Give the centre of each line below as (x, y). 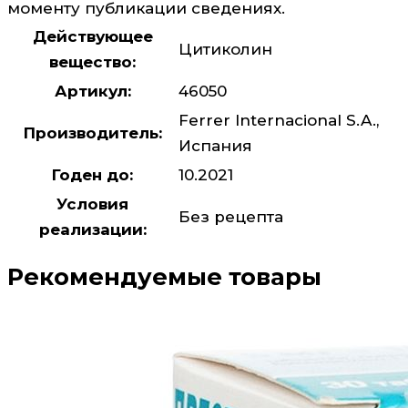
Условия (92, 204)
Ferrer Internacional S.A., (279, 120)
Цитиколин (225, 49)
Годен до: (92, 174)
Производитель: (92, 133)
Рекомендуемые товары (164, 277)
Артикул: (92, 91)
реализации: (92, 229)
